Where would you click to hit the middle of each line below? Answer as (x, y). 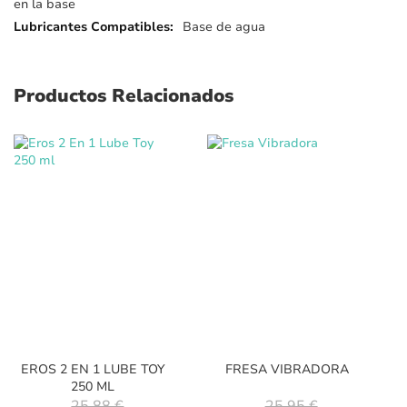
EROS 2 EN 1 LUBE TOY (93, 369)
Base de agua (224, 27)
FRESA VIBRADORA (287, 369)
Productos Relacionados (124, 96)
